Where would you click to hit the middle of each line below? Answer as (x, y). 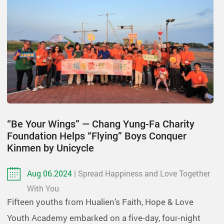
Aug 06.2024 (50, 173)
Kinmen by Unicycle (50, 148)
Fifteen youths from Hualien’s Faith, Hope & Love (100, 201)
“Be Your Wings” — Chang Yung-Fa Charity (101, 124)
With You (43, 188)
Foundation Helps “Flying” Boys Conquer (97, 136)
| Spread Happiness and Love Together (142, 173)
